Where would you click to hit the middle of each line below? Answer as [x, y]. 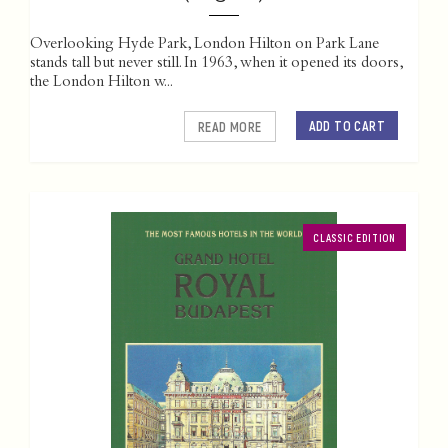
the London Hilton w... [101, 83]
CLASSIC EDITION [354, 238]
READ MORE [229, 127]
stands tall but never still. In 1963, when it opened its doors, [216, 64]
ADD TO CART [346, 126]
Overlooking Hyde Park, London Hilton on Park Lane [204, 45]
